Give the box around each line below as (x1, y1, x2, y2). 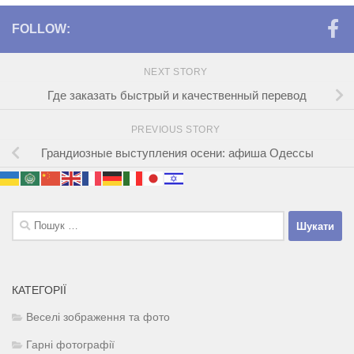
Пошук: (11, 213, 51, 227)
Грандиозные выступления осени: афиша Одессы (40, 145, 314, 160)
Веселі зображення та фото (26, 311, 170, 324)
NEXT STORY (143, 66, 211, 78)
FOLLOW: (12, 22, 70, 36)
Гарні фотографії (26, 339, 115, 352)
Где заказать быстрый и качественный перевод (47, 88, 307, 102)
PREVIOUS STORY (130, 124, 224, 136)
